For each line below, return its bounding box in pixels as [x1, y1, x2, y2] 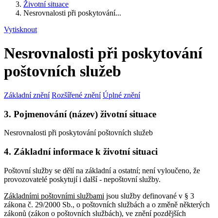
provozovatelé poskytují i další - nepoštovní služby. [4, 175, 161, 183]
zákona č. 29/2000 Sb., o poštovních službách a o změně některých [4, 200, 210, 209]
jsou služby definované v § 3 [104, 191, 194, 200]
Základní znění [4, 91, 50, 99]
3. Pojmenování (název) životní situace [4, 109, 156, 119]
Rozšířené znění [52, 91, 101, 99]
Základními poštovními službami [4, 191, 104, 200]
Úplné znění [103, 91, 140, 99]
